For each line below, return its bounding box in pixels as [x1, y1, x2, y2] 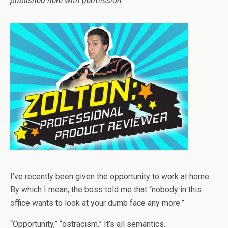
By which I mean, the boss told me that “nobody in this [10, 185, 202, 194]
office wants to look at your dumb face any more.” [10, 198, 184, 208]
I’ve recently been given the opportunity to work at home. [10, 172, 211, 181]
